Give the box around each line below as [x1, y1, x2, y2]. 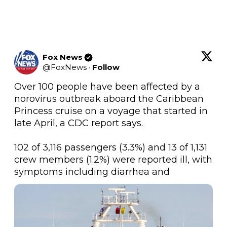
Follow [92, 62, 120, 72]
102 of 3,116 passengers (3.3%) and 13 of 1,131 [14, 142, 207, 154]
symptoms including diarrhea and [14, 166, 170, 178]
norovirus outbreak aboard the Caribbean [14, 93, 204, 105]
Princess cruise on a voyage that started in [14, 105, 208, 117]
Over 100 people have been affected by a [14, 81, 200, 93]
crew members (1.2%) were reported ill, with [14, 154, 212, 166]
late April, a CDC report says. [14, 118, 143, 129]
